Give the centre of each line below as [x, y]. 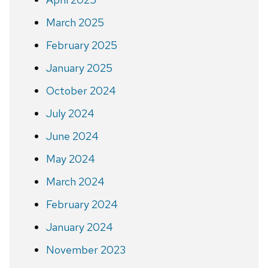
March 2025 [75, 22]
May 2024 [70, 159]
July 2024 [70, 113]
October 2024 [81, 90]
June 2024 [72, 136]
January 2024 [79, 227]
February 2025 [81, 45]
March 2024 [75, 181]
